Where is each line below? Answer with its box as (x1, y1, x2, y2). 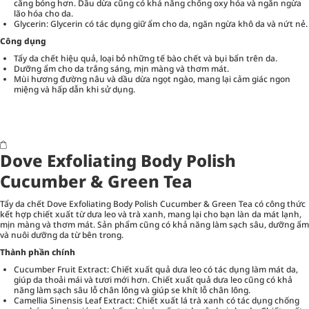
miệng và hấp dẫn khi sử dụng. (14, 83, 135, 95)
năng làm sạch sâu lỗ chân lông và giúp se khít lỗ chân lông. (14, 283, 250, 296)
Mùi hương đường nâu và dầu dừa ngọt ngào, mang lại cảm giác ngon (14, 72, 290, 85)
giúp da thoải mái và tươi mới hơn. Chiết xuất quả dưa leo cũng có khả (14, 273, 292, 286)
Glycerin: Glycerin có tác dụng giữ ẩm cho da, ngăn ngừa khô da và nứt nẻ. (14, 17, 308, 30)
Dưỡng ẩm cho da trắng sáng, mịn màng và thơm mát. (14, 62, 229, 74)
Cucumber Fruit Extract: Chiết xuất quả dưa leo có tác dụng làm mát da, (14, 263, 298, 275)
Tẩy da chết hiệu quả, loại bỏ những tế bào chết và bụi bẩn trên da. (14, 52, 277, 64)
